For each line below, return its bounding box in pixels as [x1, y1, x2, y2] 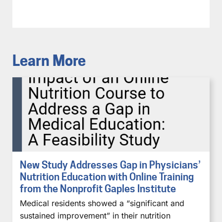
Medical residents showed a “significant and [20, 198, 184, 208]
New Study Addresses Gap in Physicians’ [20, 159, 201, 171]
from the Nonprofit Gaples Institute [20, 182, 176, 195]
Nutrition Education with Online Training [20, 170, 194, 183]
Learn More [12, 52, 86, 69]
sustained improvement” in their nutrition [20, 210, 170, 221]
